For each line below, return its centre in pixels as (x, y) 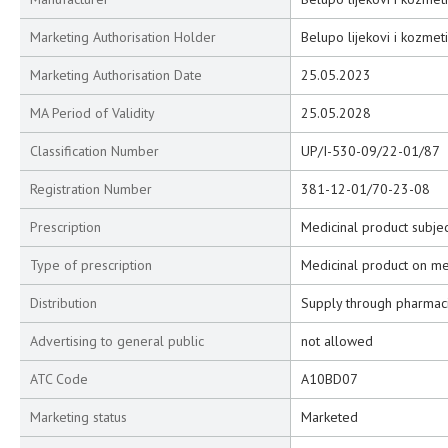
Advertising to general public (117, 341)
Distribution (63, 303)
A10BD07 (329, 379)
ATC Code (59, 379)
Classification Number (94, 151)
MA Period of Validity (92, 113)
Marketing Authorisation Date (116, 75)
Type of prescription (91, 265)
